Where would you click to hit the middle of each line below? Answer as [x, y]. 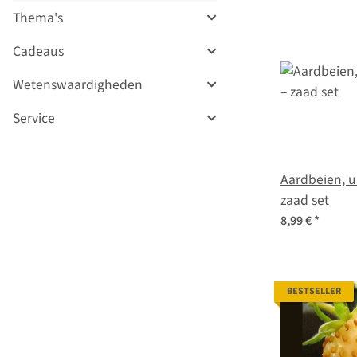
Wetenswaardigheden [78, 84]
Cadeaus [38, 51]
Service [34, 118]
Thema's [38, 18]
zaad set [305, 200]
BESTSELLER [314, 291]
